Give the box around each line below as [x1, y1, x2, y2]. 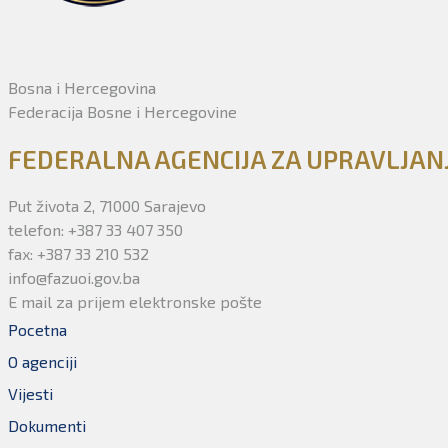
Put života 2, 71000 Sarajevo [8, 196, 206, 215]
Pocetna [8, 320, 67, 339]
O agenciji [8, 352, 77, 371]
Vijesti [8, 384, 53, 403]
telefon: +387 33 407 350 [8, 220, 183, 239]
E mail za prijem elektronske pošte [8, 292, 262, 311]
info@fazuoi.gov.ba [8, 268, 140, 287]
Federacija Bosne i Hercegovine [8, 102, 237, 121]
